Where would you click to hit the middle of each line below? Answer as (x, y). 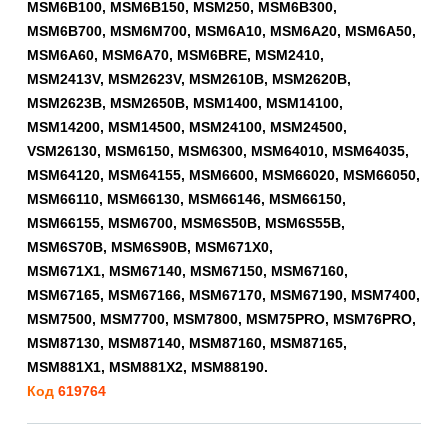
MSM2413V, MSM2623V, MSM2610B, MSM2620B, (189, 78)
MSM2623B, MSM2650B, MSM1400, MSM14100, (185, 102)
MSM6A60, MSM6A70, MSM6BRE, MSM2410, (175, 54)
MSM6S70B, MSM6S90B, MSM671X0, (150, 246)
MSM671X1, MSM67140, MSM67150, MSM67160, (187, 270)
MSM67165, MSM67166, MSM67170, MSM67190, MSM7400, (223, 294)
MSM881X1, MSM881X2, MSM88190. (147, 366)
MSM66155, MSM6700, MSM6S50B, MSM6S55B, (186, 222)
